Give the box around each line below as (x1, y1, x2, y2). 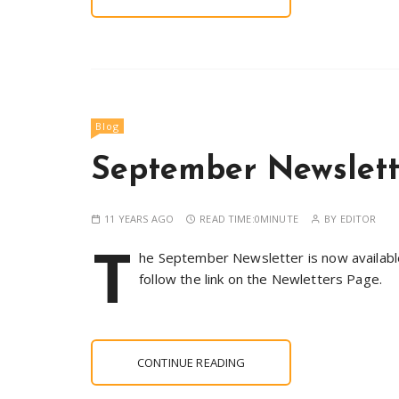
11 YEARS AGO (104, 212, 174, 225)
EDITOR (339, 212, 377, 225)
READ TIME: (199, 212, 255, 225)
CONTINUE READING (137, 354, 246, 370)
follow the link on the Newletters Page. (139, 270, 383, 288)
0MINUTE (254, 212, 298, 225)
